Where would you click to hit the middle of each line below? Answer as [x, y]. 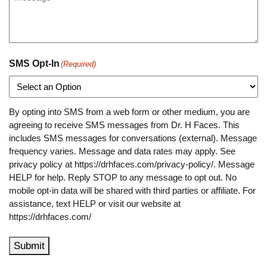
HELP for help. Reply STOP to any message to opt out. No [123, 177]
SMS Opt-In [34, 63]
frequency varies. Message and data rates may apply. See [122, 151]
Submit [29, 246]
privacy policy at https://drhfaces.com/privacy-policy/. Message [132, 164]
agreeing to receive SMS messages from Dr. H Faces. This [124, 125]
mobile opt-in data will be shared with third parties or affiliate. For [132, 190]
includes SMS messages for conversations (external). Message [133, 138]
